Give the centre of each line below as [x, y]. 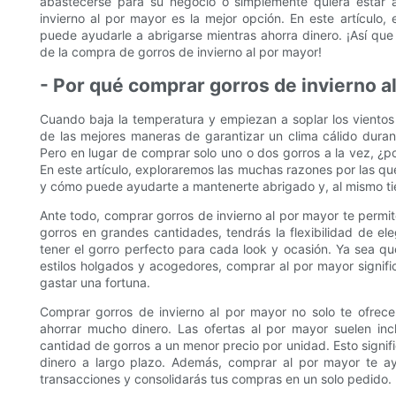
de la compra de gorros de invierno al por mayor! [181, 52]
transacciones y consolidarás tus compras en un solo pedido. [216, 379]
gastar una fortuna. [95, 283]
